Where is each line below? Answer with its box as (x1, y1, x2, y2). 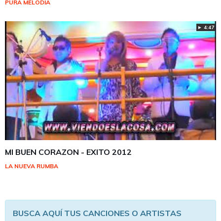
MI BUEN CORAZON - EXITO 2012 (5, 147, 132, 157)
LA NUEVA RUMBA (5, 162, 58, 170)
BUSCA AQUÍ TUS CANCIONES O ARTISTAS (13, 208, 182, 218)
